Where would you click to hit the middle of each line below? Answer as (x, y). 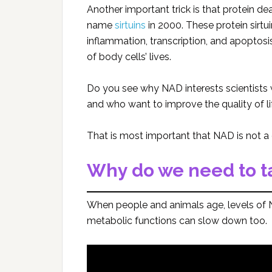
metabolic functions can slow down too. (177, 220)
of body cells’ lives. (129, 56)
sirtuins (130, 25)
